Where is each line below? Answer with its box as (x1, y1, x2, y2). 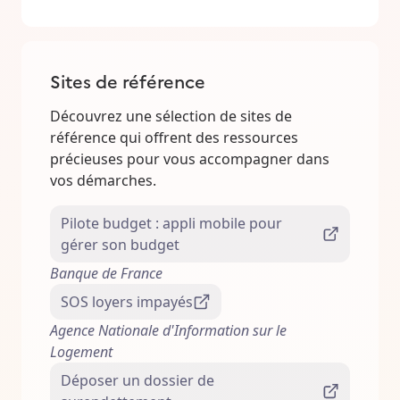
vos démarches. (50, 171, 156, 191)
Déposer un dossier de (61, 371, 214, 391)
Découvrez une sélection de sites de (50, 106, 292, 127)
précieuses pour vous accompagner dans (50, 149, 329, 170)
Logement (50, 342, 112, 362)
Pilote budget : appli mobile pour (61, 213, 282, 234)
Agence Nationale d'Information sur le (50, 321, 287, 341)
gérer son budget (61, 235, 179, 255)
